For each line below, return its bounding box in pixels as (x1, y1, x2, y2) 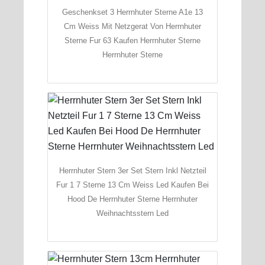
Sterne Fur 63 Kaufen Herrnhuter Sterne (64, 35, 201, 45)
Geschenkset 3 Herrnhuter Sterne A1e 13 (62, 7, 203, 17)
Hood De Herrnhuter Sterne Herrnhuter (67, 194, 198, 203)
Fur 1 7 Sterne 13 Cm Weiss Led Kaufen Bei (56, 180, 209, 189)
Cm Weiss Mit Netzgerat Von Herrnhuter (64, 21, 201, 31)
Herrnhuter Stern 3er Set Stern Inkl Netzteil (59, 166, 206, 175)
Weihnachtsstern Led (96, 208, 169, 218)
